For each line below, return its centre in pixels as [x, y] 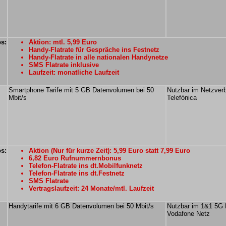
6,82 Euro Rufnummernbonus [75, 158]
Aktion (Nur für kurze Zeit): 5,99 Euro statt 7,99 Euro [109, 151]
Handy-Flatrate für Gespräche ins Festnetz [94, 50]
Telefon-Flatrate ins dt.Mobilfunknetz [86, 166]
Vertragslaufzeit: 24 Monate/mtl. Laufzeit [91, 188]
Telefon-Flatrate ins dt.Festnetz [77, 173]
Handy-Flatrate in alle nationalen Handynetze [98, 57]
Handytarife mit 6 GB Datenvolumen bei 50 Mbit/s [81, 206]
